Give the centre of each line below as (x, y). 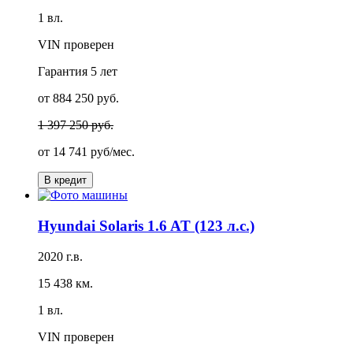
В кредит (65, 180)
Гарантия (64, 72)
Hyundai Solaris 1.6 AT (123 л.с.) (146, 226)
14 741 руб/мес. (94, 152)
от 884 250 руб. (78, 98)
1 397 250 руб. (76, 125)
